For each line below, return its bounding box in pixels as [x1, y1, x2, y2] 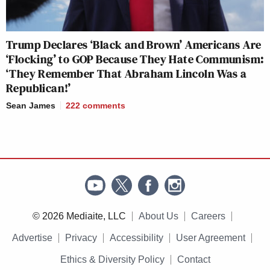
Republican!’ [6, 79, 71, 96]
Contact [177, 254, 210, 265]
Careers [190, 210, 225, 221]
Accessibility [110, 232, 163, 243]
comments [83, 100, 125, 110]
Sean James [6, 100, 55, 110]
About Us [138, 210, 178, 221]
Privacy [65, 232, 97, 243]
